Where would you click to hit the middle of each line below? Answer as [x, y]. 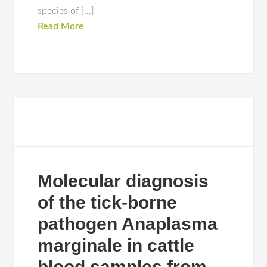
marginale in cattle [116, 245]
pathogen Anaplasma [128, 224]
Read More [61, 26]
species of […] [66, 11]
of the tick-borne [108, 202]
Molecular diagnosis [123, 181]
